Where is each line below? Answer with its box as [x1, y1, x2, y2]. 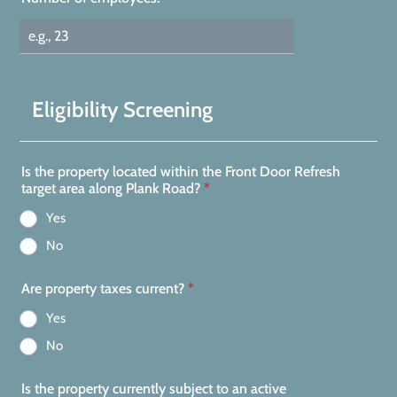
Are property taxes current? [21, 280, 184, 297]
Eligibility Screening [32, 97, 213, 122]
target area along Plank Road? [21, 180, 200, 197]
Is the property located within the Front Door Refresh [21, 163, 340, 180]
